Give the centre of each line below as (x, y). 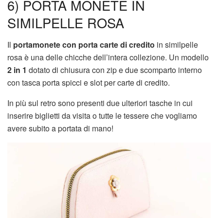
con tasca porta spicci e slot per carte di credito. (89, 82)
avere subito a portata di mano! (60, 128)
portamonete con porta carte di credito (84, 44)
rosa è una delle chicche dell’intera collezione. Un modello (108, 57)
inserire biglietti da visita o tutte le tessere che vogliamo (102, 115)
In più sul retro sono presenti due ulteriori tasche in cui (100, 103)
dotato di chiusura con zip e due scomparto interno (114, 70)
